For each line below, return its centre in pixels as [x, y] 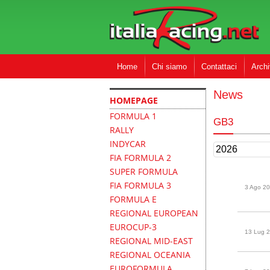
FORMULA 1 [133, 116]
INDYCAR [128, 144]
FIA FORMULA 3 [140, 185]
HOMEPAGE [134, 100]
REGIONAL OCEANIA [150, 255]
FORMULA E [133, 199]
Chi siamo [169, 67]
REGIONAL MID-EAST [151, 241]
